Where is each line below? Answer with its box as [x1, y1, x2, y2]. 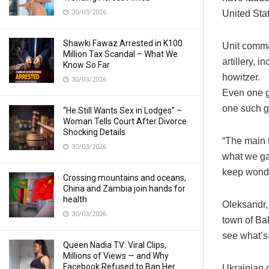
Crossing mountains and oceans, [63, 173, 186, 183]
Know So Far [63, 60, 110, 70]
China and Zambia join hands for [63, 184, 186, 193]
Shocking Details [63, 127, 125, 137]
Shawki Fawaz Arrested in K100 [63, 38, 183, 48]
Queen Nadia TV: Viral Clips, [63, 240, 166, 250]
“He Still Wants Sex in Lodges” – [63, 106, 182, 115]
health [63, 195, 87, 204]
